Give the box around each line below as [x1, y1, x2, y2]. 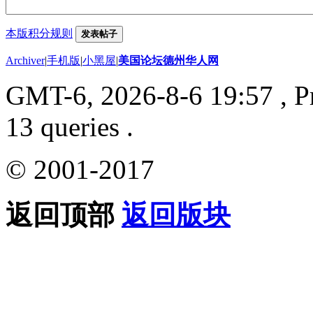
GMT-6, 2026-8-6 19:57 [6, 80, 273, 110]
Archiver [6, 54, 45, 66]
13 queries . [6, 111, 133, 142]
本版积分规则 [6, 27, 73, 39]
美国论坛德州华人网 [118, 54, 219, 66]
